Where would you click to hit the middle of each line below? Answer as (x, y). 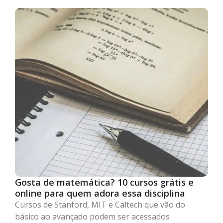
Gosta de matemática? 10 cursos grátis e (104, 182)
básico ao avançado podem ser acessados (92, 216)
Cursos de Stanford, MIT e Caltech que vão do (100, 204)
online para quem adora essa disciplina (100, 193)
